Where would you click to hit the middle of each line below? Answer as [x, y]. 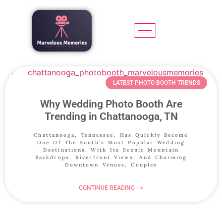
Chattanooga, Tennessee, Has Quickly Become [111, 135]
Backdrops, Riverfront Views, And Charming [111, 157]
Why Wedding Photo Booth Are [111, 104]
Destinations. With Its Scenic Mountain [111, 150]
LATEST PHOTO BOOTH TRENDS [156, 83]
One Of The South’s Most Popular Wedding [111, 142]
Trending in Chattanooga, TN [111, 116]
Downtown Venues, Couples [111, 165]
